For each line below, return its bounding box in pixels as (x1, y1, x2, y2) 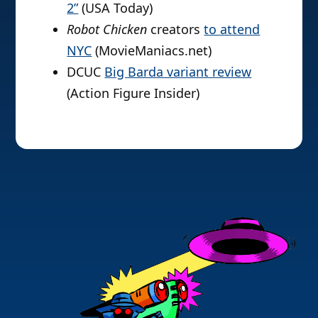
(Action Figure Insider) (67, 84, 200, 102)
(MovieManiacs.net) (92, 41, 212, 59)
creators (147, 20, 204, 38)
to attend (204, 20, 261, 38)
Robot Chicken (67, 20, 148, 38)
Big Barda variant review (104, 62, 252, 80)
